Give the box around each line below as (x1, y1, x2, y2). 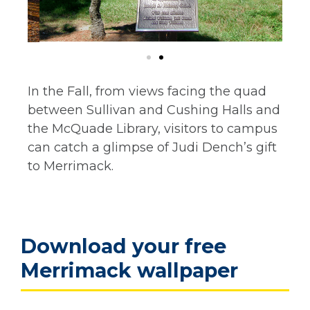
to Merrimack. (28, 158, 113, 174)
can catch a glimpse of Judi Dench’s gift (28, 139, 277, 155)
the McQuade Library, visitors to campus (28, 120, 277, 136)
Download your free (21, 234, 226, 259)
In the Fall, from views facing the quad (28, 83, 266, 99)
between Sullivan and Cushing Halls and (28, 102, 280, 118)
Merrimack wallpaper (21, 258, 238, 283)
